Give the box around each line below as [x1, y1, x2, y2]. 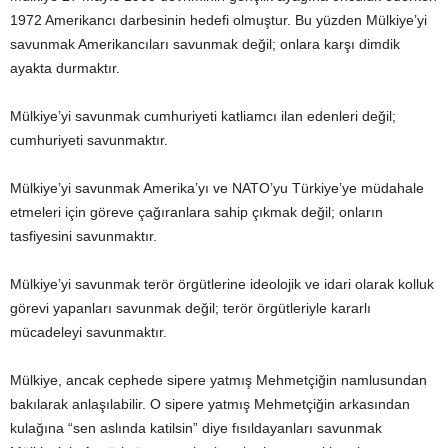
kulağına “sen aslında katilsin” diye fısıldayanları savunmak [10, 420, 382, 436]
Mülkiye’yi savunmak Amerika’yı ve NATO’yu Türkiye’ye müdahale [10, 180, 424, 196]
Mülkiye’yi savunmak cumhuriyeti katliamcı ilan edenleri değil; [10, 108, 396, 124]
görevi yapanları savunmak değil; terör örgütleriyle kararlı [10, 300, 371, 316]
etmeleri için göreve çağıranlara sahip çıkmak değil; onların [10, 204, 383, 220]
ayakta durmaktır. [10, 60, 120, 76]
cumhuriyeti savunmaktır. [10, 132, 168, 148]
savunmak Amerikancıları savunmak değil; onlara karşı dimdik [10, 36, 400, 52]
